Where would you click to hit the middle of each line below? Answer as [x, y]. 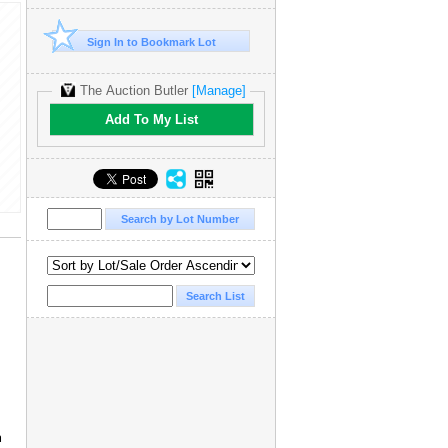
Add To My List [151, 120]
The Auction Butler [134, 90]
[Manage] [219, 90]
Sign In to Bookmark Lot [151, 42]
